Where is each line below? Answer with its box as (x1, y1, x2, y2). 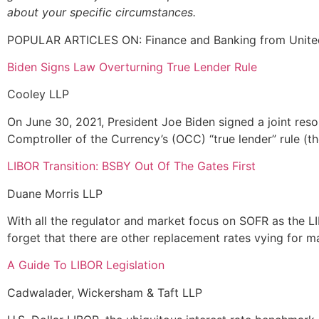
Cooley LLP (7, 87, 69, 102)
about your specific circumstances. (7, 5, 196, 20)
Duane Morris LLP (7, 186, 103, 201)
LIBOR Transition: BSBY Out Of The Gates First (7, 159, 256, 174)
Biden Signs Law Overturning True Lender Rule (7, 60, 257, 75)
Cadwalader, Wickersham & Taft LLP (7, 285, 202, 300)
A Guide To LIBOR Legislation (7, 258, 164, 273)
